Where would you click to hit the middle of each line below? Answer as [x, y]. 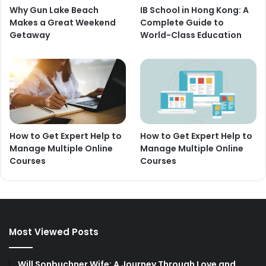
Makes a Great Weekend [63, 23]
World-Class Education [191, 35]
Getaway [30, 35]
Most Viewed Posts [54, 232]
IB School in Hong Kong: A [195, 10]
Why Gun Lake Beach [54, 10]
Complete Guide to [182, 23]
